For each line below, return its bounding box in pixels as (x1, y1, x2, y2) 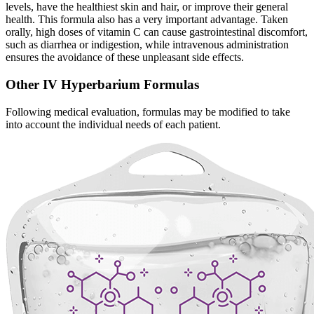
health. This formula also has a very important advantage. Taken (6, 13, 288, 26)
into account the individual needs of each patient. (6, 118, 221, 130)
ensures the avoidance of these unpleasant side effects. (6, 51, 244, 64)
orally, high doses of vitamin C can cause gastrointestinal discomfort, (6, 26, 308, 39)
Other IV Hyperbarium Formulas (6, 77, 199, 93)
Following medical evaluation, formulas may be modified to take (6, 105, 290, 118)
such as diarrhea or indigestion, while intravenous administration (6, 39, 289, 51)
